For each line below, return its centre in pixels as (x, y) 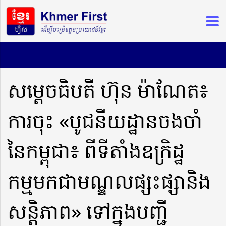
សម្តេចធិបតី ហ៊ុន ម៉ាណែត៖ (108, 90)
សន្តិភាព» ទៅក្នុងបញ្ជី (88, 211)
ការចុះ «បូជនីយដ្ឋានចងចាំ (105, 120)
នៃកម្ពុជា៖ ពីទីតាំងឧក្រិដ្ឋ (96, 150)
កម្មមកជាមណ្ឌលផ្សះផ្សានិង (109, 181)
